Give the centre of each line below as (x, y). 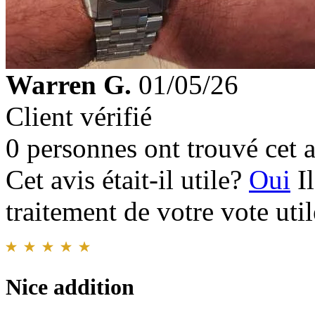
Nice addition (70, 287)
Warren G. (69, 84)
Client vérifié (79, 116)
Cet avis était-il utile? (127, 179)
